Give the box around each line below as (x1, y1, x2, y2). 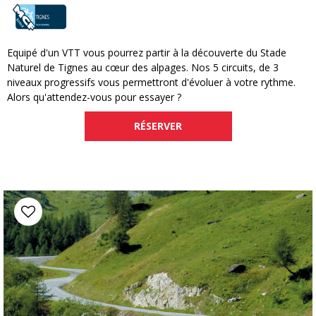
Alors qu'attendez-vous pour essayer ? (7, 90, 184, 104)
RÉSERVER (134, 119, 182, 133)
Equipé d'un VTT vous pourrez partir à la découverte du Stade (7, 46, 286, 60)
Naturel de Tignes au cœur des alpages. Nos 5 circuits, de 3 (7, 61, 279, 75)
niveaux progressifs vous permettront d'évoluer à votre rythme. (7, 75, 296, 90)
